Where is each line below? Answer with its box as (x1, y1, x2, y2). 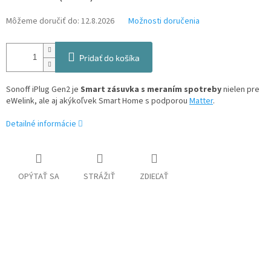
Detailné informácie (6, 118, 76, 131)
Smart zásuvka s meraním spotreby (80, 83, 221, 96)
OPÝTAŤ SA (18, 171, 59, 183)
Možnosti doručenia (128, 15, 200, 28)
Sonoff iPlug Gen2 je (6, 83, 80, 96)
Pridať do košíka (79, 53, 140, 64)
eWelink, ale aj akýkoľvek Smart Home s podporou (6, 95, 189, 108)
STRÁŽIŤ (83, 171, 116, 183)
